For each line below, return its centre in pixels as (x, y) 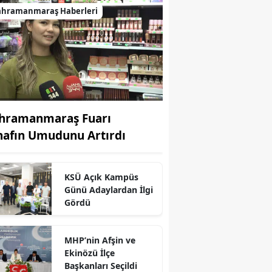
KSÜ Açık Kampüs (101, 177)
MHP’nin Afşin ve (100, 240)
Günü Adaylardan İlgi (108, 189)
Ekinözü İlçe (89, 253)
